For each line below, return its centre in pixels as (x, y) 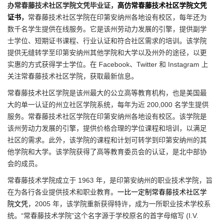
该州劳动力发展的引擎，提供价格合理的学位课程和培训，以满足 (107, 128)
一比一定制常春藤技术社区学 (162, 192)
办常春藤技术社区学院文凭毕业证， (62, 5)
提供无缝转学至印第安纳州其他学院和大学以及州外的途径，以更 (107, 52)
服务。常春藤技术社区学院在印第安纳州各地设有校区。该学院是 (107, 116)
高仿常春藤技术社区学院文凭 (162, 5)
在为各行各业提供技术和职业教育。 (62, 192)
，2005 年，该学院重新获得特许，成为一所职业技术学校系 (119, 204)
